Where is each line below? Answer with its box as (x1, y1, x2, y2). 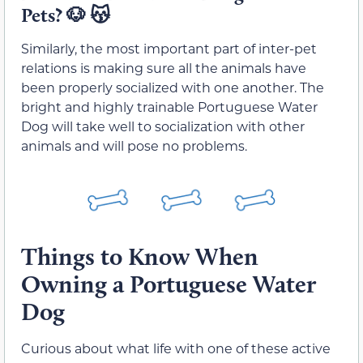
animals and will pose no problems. (21, 136, 247, 154)
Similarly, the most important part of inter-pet (21, 39, 317, 57)
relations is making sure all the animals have (21, 58, 306, 76)
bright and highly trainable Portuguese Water (21, 97, 318, 115)
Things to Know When (21, 241, 258, 271)
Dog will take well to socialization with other (21, 117, 305, 135)
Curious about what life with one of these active (21, 339, 331, 357)
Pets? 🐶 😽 (21, 2, 110, 27)
